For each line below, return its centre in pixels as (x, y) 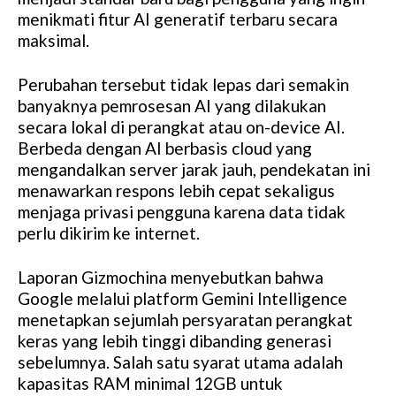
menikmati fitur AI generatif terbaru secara (178, 19)
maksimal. (53, 41)
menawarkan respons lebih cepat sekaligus (176, 191)
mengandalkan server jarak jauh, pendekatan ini (194, 170)
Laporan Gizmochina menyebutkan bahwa (171, 278)
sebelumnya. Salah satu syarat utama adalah (180, 362)
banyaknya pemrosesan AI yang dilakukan (172, 106)
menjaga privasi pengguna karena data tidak (182, 212)
